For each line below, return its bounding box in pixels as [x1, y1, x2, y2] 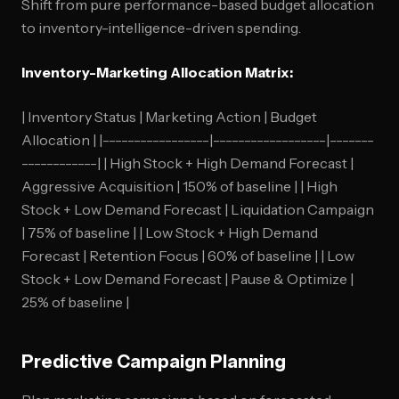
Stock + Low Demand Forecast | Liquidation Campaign [21, 200, 374, 218]
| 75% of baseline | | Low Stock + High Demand [21, 224, 318, 241]
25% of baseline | [21, 293, 129, 311]
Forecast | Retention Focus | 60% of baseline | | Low [21, 247, 354, 265]
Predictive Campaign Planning [21, 351, 286, 372]
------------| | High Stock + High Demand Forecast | [21, 154, 354, 172]
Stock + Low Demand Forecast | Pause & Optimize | [21, 270, 354, 288]
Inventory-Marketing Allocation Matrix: [21, 63, 293, 81]
